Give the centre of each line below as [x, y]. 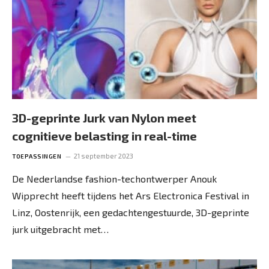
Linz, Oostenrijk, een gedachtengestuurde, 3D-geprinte [131, 212]
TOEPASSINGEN [37, 156]
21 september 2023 [104, 156]
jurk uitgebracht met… [60, 229]
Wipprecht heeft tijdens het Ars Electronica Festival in [131, 195]
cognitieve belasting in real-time [104, 136]
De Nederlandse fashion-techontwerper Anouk [114, 179]
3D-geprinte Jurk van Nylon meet [104, 118]
